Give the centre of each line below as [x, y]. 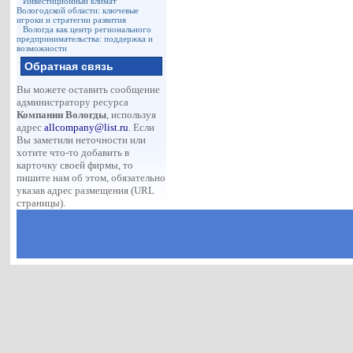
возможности [42, 48]
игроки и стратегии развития [72, 20]
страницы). [41, 203]
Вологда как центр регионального [87, 29]
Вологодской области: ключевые [78, 10]
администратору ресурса [73, 102]
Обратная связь [69, 66]
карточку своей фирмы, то [75, 165]
